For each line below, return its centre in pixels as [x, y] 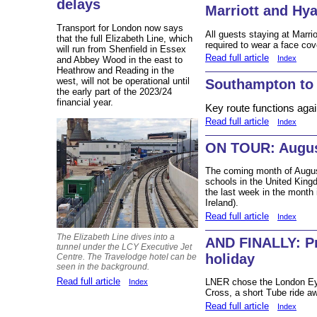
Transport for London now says [120, 28]
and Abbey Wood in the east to [120, 59]
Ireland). [223, 203]
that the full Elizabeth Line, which [125, 38]
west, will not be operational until [123, 81]
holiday [230, 259]
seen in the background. [103, 266]
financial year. [85, 102]
